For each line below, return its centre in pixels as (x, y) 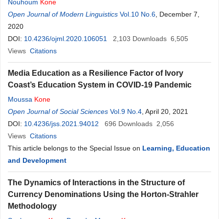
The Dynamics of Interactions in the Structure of (96, 183)
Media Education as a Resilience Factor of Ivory (96, 73)
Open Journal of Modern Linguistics (63, 14)
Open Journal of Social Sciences (58, 111)
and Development (37, 160)
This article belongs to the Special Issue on (75, 148)
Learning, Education (176, 148)
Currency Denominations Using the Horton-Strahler (103, 194)
